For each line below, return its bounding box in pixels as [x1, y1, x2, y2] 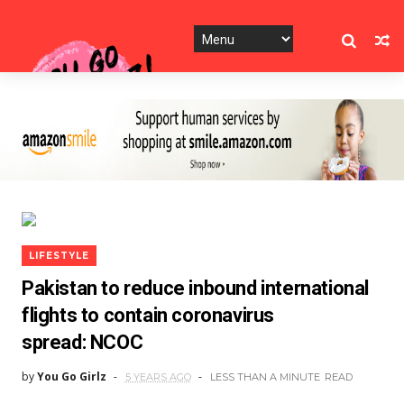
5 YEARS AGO [124, 371, 191, 383]
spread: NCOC [21, 331, 143, 353]
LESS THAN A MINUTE [209, 371, 320, 383]
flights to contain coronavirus [21, 304, 274, 326]
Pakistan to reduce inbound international [21, 277, 369, 299]
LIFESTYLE [28, 250, 89, 262]
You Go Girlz [36, 369, 106, 384]
